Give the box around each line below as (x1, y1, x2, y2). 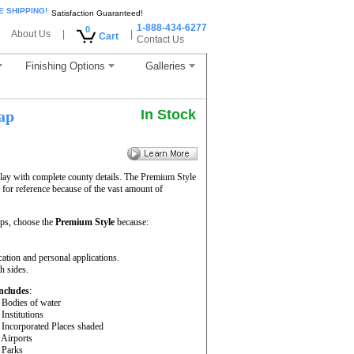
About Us (11, 28, 51, 40)
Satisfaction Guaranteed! (51, 9, 143, 17)
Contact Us (137, 34, 184, 45)
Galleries (145, 60, 186, 72)
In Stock (141, 107, 196, 122)
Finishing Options (24, 60, 105, 72)
